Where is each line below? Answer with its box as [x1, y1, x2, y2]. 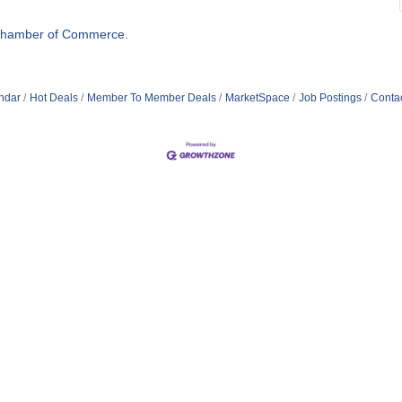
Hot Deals [29, 92, 78, 104]
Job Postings [298, 92, 362, 104]
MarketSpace [224, 92, 290, 104]
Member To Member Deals [86, 92, 216, 104]
